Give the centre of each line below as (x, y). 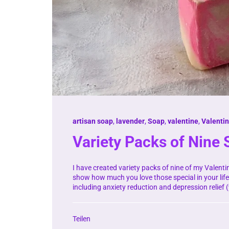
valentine (183, 121)
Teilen (82, 219)
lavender (130, 121)
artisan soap (93, 121)
